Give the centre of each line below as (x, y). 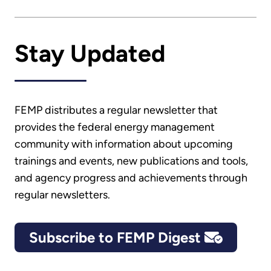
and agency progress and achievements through (131, 178)
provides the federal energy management (115, 127)
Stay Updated (90, 53)
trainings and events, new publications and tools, (131, 161)
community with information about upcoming (124, 144)
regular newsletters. (62, 195)
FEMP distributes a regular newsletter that (116, 110)
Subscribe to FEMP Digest (116, 237)
